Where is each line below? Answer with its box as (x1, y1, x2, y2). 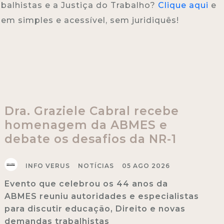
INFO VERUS (25, 161, 70, 169)
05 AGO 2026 (121, 161, 170, 169)
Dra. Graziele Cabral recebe (4, 103, 179, 118)
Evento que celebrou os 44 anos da (4, 178, 168, 188)
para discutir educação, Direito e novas (4, 203, 185, 213)
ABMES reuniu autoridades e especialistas (4, 191, 199, 201)
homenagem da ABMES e (4, 117, 167, 132)
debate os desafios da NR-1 (4, 131, 176, 146)
